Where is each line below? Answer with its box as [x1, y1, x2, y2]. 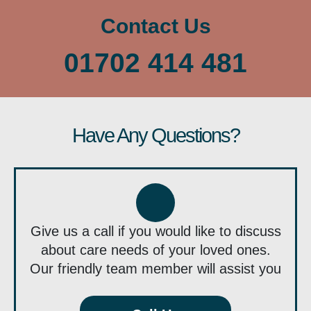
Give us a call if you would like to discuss [30, 224, 281, 239]
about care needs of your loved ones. [40, 242, 271, 258]
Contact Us [100, 15, 211, 38]
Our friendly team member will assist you [30, 261, 281, 277]
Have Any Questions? [72, 124, 239, 147]
